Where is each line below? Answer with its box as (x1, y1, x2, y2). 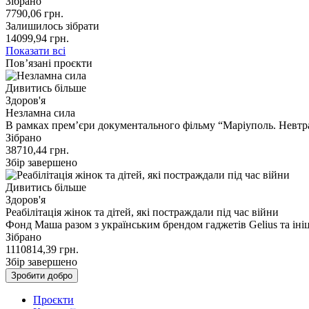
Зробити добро (11, 270, 72, 281)
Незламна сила (6, 106, 75, 119)
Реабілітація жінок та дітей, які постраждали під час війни (6, 206, 279, 218)
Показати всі (6, 44, 66, 57)
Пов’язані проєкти (6, 57, 92, 69)
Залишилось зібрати (6, 19, 99, 32)
